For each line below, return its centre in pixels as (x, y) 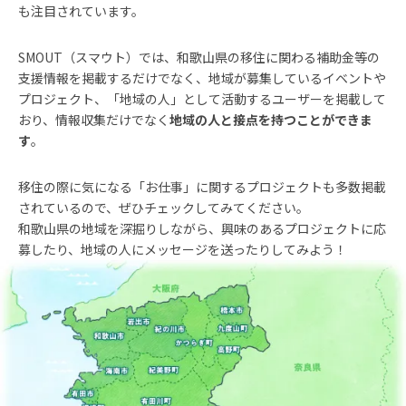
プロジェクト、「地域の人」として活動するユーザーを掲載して (202, 99)
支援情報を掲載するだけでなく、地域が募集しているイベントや (202, 78)
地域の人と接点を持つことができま (271, 120)
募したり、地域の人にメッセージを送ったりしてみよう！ (183, 249)
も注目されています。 (81, 11)
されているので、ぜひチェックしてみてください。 (164, 208)
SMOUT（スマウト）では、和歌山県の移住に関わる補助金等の (199, 57)
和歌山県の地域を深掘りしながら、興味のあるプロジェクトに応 (202, 228)
